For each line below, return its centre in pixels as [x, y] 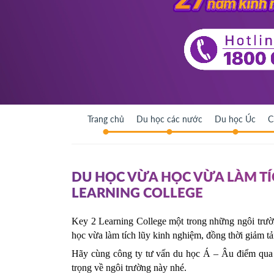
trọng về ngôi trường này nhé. [129, 268]
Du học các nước [169, 119]
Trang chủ [106, 119]
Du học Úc [235, 119]
